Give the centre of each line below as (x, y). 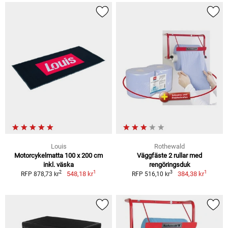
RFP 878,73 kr (40, 174)
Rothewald (169, 146)
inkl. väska (59, 164)
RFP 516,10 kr (151, 174)
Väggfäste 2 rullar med (169, 155)
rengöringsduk (169, 164)
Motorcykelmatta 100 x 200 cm (59, 155)
